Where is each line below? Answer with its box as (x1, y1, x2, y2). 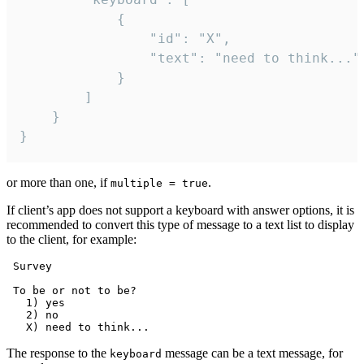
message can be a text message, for (162, 346, 343, 361)
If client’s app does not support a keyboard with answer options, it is (6, 203, 354, 218)
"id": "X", (19, 31, 149, 47)
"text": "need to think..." (19, 50, 149, 67)
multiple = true (110, 177, 208, 190)
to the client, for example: (6, 232, 136, 247)
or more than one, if (6, 175, 110, 190)
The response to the (6, 346, 110, 361)
